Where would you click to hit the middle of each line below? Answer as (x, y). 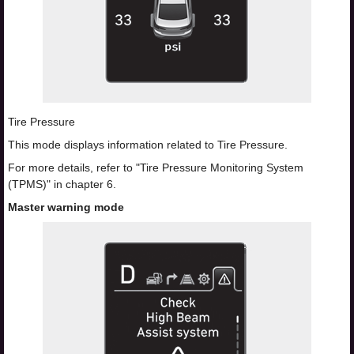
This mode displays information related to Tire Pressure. (148, 145)
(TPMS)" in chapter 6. (62, 185)
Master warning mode (66, 207)
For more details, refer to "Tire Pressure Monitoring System (156, 168)
